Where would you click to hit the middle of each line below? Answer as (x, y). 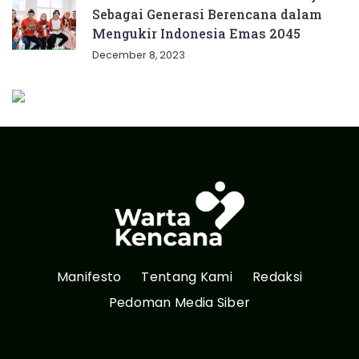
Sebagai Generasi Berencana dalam (207, 14)
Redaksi (278, 276)
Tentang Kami (187, 276)
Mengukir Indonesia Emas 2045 (196, 33)
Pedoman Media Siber (179, 303)
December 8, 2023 (139, 54)
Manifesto (89, 276)
